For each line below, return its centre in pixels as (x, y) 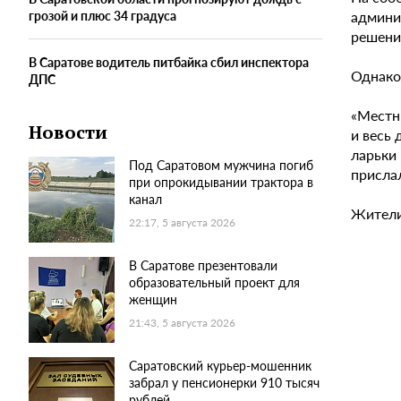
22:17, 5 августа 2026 (182, 223)
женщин (153, 299)
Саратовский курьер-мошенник (220, 366)
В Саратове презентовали (203, 265)
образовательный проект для (214, 282)
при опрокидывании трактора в (221, 182)
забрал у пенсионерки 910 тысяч (224, 383)
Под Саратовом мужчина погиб (221, 165)
